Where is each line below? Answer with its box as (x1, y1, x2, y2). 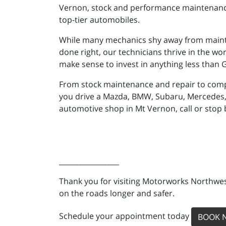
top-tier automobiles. (59, 14, 140, 25)
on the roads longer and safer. (59, 188, 175, 199)
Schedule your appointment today (59, 210, 191, 222)
